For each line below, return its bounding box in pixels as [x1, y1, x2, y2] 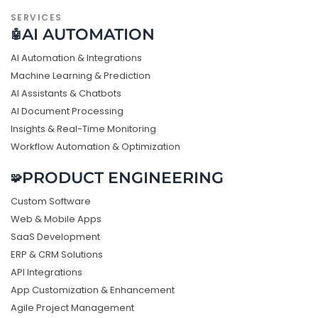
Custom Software [11, 194, 91, 208]
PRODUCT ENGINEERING [22, 168, 224, 187]
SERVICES [11, 11, 62, 23]
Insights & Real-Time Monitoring [11, 122, 156, 136]
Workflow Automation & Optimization [11, 140, 180, 153]
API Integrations [11, 265, 82, 279]
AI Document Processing [11, 104, 124, 118]
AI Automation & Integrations [11, 51, 142, 65]
